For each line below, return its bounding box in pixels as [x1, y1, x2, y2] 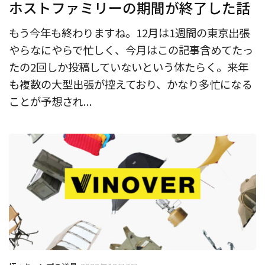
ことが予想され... [9, 93, 92, 109]
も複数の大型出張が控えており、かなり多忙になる [9, 76, 252, 92]
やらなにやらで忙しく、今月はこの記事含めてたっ [9, 41, 253, 57]
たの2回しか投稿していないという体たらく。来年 [9, 59, 248, 75]
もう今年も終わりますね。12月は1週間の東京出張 [9, 24, 250, 40]
